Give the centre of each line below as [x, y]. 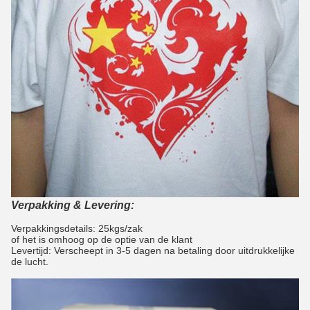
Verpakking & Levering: [73, 206]
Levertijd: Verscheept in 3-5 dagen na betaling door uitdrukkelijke [153, 251]
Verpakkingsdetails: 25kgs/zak [77, 229]
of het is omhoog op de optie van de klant [102, 240]
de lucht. [30, 262]
